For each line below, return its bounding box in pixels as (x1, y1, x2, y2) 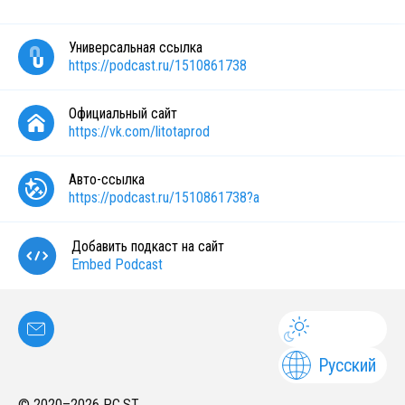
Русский (318, 354, 376, 376)
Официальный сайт (69, 105, 177, 122)
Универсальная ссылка (69, 39, 202, 56)
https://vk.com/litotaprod (69, 123, 210, 140)
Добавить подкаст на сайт (71, 238, 224, 255)
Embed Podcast (71, 256, 163, 273)
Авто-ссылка (69, 171, 145, 188)
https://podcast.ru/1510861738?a (69, 189, 259, 206)
